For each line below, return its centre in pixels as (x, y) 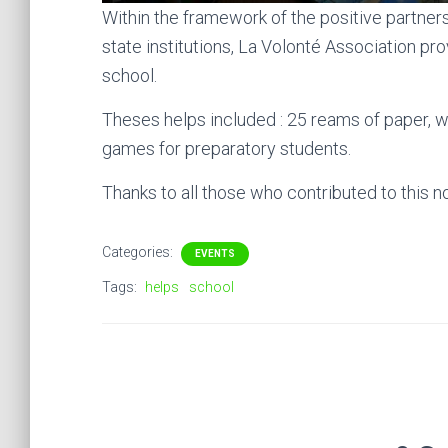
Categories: (139, 251)
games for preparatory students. (226, 148)
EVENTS (215, 253)
